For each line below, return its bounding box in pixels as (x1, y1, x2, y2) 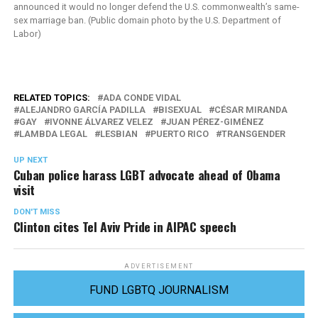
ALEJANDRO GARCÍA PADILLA (18, 104, 146, 116)
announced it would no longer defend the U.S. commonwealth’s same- (13, 1, 300, 13)
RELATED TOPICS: (13, 92, 90, 104)
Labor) (13, 28, 41, 40)
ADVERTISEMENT (124, 263, 194, 270)
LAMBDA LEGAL (18, 128, 87, 140)
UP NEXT (13, 155, 48, 165)
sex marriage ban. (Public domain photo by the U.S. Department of (13, 15, 281, 26)
